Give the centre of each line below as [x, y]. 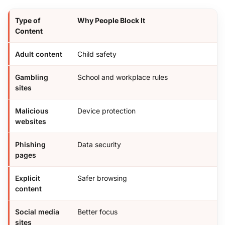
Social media [37, 211]
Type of [28, 20]
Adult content [39, 54]
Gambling [32, 77]
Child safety [97, 54]
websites [31, 121]
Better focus [97, 211]
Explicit [28, 178]
